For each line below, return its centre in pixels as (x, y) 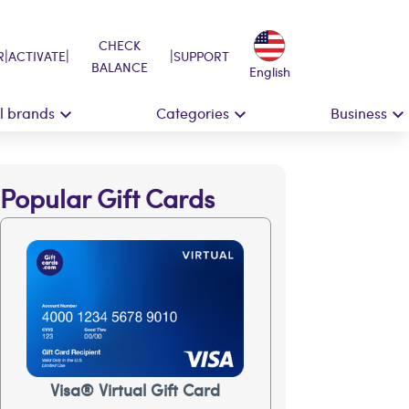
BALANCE (120, 67)
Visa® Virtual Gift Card (136, 389)
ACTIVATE (37, 56)
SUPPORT (202, 56)
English (270, 71)
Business (359, 113)
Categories (193, 113)
